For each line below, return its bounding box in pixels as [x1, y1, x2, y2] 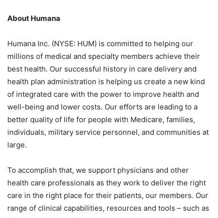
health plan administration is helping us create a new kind [7, 77, 205, 87]
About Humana [7, 14, 60, 23]
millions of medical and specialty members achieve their [7, 52, 200, 61]
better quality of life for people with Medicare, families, [7, 115, 195, 125]
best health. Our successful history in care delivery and [7, 64, 197, 74]
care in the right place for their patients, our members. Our [7, 191, 208, 200]
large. [7, 140, 27, 150]
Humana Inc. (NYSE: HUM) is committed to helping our [7, 39, 193, 49]
